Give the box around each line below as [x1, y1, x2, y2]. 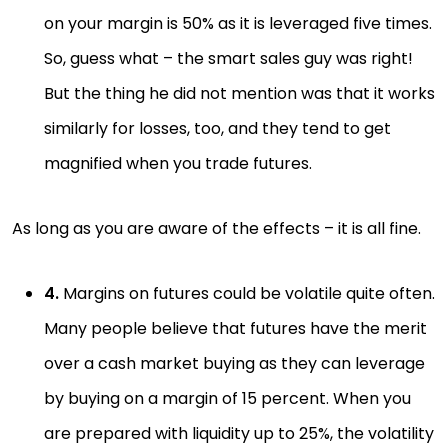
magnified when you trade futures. [44, 152, 316, 175]
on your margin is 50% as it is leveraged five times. [44, 12, 432, 35]
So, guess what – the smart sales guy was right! [44, 47, 413, 70]
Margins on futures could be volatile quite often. [59, 282, 435, 305]
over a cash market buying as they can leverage [44, 352, 425, 375]
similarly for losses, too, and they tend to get [44, 117, 391, 140]
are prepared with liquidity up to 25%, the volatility [44, 422, 434, 445]
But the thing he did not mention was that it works [44, 82, 435, 105]
